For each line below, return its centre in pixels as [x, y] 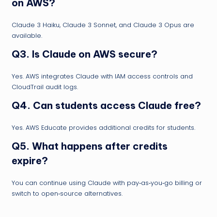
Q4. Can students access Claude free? [106, 106]
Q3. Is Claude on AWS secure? [85, 54]
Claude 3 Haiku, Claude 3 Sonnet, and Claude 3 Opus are [103, 25]
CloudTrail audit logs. [45, 87]
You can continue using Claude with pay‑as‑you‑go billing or [107, 183]
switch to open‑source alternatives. [67, 194]
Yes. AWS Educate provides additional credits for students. [103, 128]
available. [27, 36]
